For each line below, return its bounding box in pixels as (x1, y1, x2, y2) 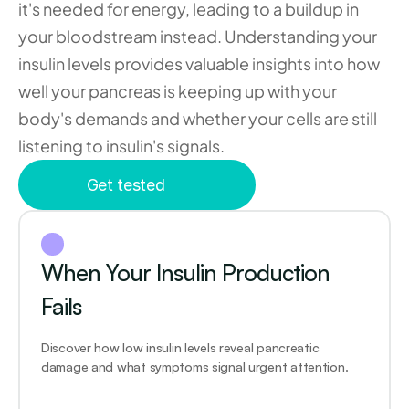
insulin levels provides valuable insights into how (18, 53, 380, 74)
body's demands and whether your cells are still (18, 108, 377, 129)
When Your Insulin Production (41, 258, 330, 287)
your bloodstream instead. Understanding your (18, 26, 377, 47)
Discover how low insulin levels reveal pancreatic (41, 340, 320, 355)
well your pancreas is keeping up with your (18, 80, 337, 101)
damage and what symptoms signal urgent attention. (41, 359, 349, 374)
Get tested (86, 175, 165, 194)
